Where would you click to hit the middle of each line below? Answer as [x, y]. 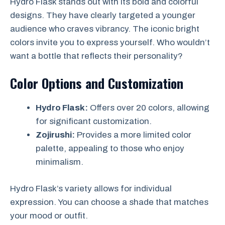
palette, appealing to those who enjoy [110, 149]
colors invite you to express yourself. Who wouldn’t [110, 42]
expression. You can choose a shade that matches [109, 202]
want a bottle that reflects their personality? [96, 56]
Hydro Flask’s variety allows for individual [91, 188]
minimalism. [60, 162]
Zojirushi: [55, 135]
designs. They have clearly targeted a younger [103, 15]
